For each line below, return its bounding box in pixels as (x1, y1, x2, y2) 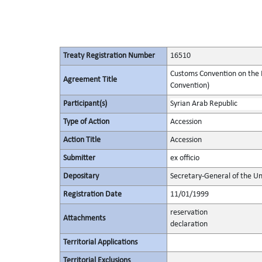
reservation (170, 208, 208, 217)
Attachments (63, 214, 105, 223)
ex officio (170, 154, 199, 163)
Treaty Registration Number (63, 51, 155, 60)
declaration (170, 220, 208, 229)
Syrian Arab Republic (170, 99, 237, 108)
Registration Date (63, 190, 122, 199)
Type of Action (63, 118, 109, 126)
